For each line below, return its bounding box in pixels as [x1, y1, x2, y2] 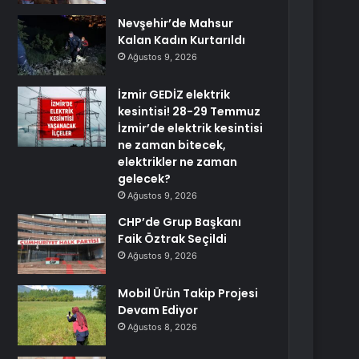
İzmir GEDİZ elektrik [118, 87, 231, 103]
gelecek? [118, 171, 171, 187]
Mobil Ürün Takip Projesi [118, 285, 259, 301]
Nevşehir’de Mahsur [118, 15, 234, 31]
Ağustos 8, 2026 [127, 321, 198, 333]
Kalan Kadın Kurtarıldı [118, 32, 246, 48]
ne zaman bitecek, [118, 137, 227, 153]
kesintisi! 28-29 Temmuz [118, 103, 261, 119]
